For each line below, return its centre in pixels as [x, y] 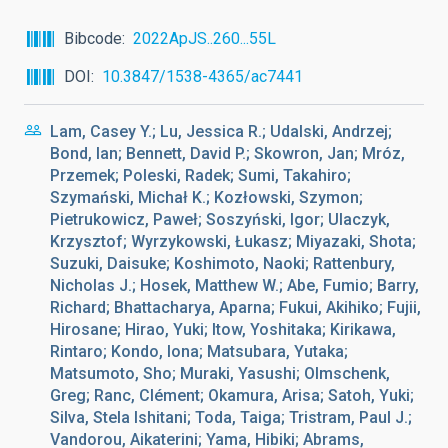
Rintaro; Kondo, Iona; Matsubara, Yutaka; [199, 351]
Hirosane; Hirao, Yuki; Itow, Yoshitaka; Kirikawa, [223, 329]
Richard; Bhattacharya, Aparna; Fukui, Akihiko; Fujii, [235, 307]
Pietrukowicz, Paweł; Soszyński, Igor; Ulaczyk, [220, 219]
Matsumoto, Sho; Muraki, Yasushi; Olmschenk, [220, 373]
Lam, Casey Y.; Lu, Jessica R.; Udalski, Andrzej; [221, 131]
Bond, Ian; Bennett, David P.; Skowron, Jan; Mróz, [227, 153]
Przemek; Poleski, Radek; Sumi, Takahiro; [200, 175]
